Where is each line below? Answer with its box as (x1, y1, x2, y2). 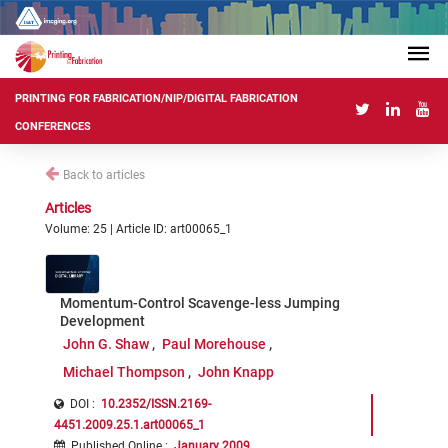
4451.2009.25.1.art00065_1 (54, 418, 205, 432)
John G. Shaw (62, 336, 149, 352)
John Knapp (198, 364, 275, 380)
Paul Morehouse (162, 336, 267, 352)
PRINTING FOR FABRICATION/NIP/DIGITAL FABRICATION (15, 92, 298, 106)
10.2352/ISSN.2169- (101, 397, 211, 411)
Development (60, 313, 145, 329)
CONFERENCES (15, 120, 91, 134)
